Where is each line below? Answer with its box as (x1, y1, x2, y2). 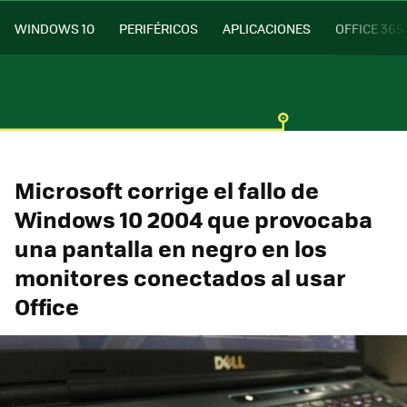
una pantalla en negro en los (15, 231, 327, 264)
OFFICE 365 (335, 18, 403, 37)
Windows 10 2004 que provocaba (15, 202, 372, 235)
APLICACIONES (223, 18, 311, 37)
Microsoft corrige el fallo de (15, 173, 319, 206)
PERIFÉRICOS (119, 18, 198, 37)
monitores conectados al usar (15, 260, 346, 293)
